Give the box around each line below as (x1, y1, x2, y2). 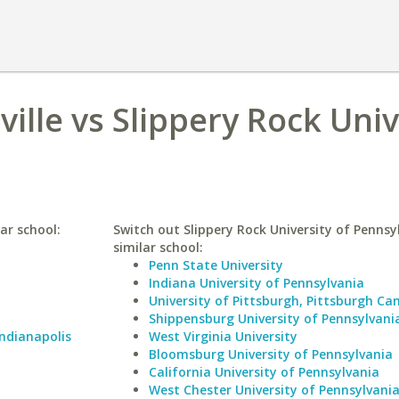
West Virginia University (148, 328, 297, 345)
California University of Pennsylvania (148, 363, 379, 380)
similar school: (112, 239, 203, 256)
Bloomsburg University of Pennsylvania (148, 346, 393, 362)
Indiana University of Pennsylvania (148, 274, 364, 291)
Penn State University (148, 256, 283, 273)
